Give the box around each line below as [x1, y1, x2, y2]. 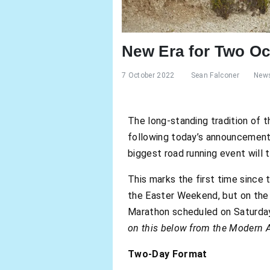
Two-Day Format [128, 248, 207, 260]
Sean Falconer [190, 71, 239, 80]
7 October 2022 [122, 71, 175, 80]
